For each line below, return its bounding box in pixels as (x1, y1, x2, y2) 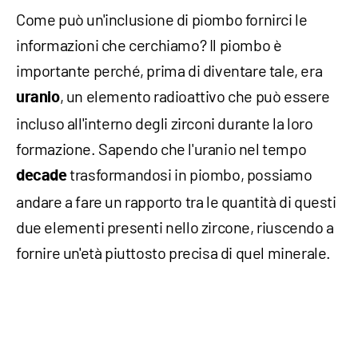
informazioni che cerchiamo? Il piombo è (16, 34, 282, 54)
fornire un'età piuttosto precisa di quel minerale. (16, 242, 332, 262)
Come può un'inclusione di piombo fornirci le (16, 9, 308, 29)
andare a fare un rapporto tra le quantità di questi (16, 191, 336, 211)
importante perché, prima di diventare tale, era (16, 60, 323, 80)
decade (16, 167, 67, 184)
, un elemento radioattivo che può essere (59, 86, 330, 105)
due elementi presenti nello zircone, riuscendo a (16, 217, 334, 237)
